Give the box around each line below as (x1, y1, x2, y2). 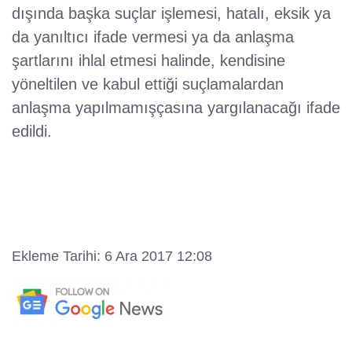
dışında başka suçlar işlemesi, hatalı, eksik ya (12, 5, 331, 23)
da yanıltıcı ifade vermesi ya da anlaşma (12, 28, 294, 46)
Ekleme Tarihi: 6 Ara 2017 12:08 (12, 248, 212, 265)
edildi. (12, 123, 52, 141)
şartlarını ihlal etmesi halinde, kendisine (12, 52, 285, 70)
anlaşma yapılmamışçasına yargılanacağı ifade (12, 99, 340, 117)
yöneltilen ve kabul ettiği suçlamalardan (12, 75, 284, 93)
